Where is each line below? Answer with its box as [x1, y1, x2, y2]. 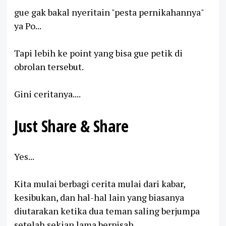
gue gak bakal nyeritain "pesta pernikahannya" [14, 6, 204, 18]
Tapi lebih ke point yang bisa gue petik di [14, 46, 183, 59]
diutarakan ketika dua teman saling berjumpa [14, 204, 200, 217]
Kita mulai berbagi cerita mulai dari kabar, [14, 177, 185, 190]
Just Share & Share [14, 114, 128, 137]
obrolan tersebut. [14, 60, 84, 73]
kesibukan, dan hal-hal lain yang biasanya [14, 191, 184, 203]
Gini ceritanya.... [14, 87, 81, 100]
